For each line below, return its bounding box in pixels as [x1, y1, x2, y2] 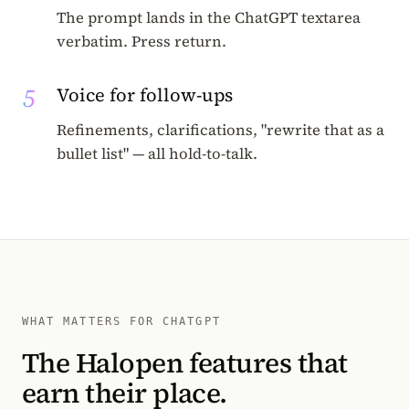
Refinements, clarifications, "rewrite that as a [57, 120, 385, 141]
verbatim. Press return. [57, 31, 227, 52]
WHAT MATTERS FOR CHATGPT [22, 315, 221, 328]
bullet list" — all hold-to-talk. [57, 143, 258, 164]
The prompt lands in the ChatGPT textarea [57, 7, 362, 28]
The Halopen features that [22, 344, 348, 382]
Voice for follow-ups [57, 82, 234, 108]
